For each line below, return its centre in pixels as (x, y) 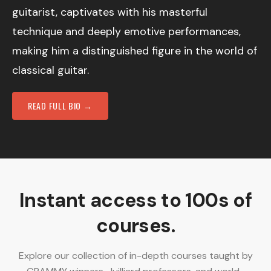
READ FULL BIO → (60, 105)
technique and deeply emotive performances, (126, 31)
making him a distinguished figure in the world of (135, 51)
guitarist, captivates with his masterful (110, 12)
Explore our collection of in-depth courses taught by (135, 255)
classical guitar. (51, 70)
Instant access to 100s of (135, 200)
